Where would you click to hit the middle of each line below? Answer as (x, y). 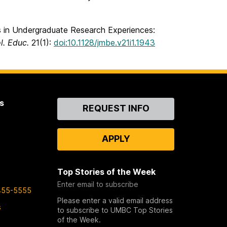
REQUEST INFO (116, 108)
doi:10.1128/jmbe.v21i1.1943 (104, 43)
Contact (74, 103)
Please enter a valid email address (115, 201)
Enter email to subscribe (98, 184)
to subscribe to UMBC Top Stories (115, 210)
